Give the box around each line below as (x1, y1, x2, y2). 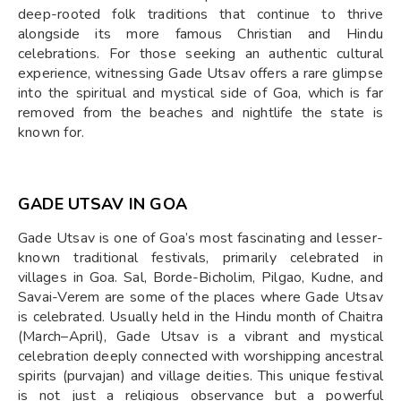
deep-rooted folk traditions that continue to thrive (18, 4, 383, 25)
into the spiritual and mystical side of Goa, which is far (18, 83, 383, 104)
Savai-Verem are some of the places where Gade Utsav (18, 287, 383, 308)
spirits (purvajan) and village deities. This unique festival (18, 366, 383, 387)
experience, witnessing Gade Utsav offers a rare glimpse (18, 64, 383, 84)
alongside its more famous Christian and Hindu (18, 24, 383, 45)
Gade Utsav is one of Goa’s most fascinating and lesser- (18, 228, 383, 249)
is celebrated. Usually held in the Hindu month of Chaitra (18, 307, 383, 328)
